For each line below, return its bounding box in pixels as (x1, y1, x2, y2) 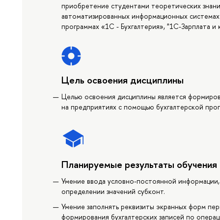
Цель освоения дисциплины (61, 73, 184, 86)
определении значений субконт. (61, 186, 165, 196)
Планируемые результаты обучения (61, 157, 218, 171)
